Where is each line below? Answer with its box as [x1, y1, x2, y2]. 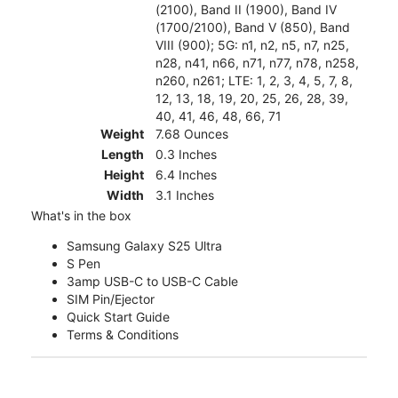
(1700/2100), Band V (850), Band [155, 19, 350, 35]
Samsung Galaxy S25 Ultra [67, 237, 222, 253]
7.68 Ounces [155, 125, 228, 141]
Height [104, 166, 144, 182]
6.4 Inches [155, 166, 217, 182]
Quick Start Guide [67, 308, 170, 324]
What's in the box [31, 207, 131, 223]
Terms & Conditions [67, 326, 179, 342]
